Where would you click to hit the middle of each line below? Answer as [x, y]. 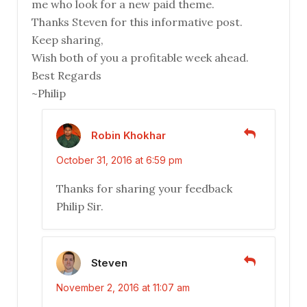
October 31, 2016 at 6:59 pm [119, 160]
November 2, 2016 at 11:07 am [123, 288]
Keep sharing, [67, 40]
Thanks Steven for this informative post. [137, 22]
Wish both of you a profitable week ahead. [140, 58]
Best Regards [66, 76]
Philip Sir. [80, 207]
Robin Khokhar [128, 135]
